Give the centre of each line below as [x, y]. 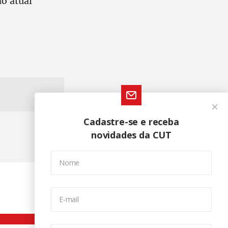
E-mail [69, 199]
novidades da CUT [131, 135]
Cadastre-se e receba [131, 122]
